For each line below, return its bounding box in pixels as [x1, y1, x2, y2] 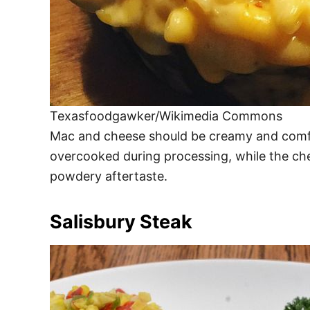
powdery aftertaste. [50, 169, 167, 183]
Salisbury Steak [50, 210, 192, 233]
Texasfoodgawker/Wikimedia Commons [50, 109, 282, 123]
